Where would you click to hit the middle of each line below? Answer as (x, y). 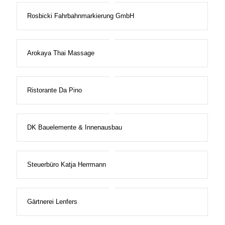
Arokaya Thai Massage (61, 53)
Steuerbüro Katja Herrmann (66, 165)
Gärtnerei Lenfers (52, 202)
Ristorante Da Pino (54, 90)
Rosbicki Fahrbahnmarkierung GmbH (80, 16)
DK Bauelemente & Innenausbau (74, 128)
